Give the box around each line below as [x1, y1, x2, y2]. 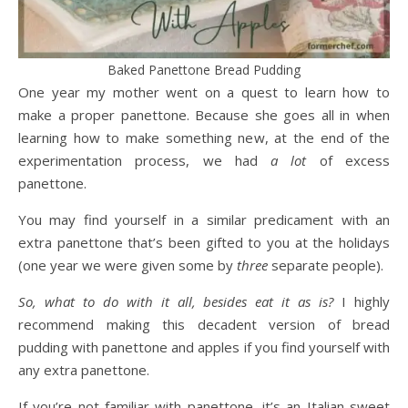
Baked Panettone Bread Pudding [107, 61, 301, 78]
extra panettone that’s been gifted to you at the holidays [18, 233, 390, 251]
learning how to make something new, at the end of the [18, 128, 390, 147]
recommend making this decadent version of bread [18, 315, 390, 333]
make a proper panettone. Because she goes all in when [18, 106, 390, 124]
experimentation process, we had [18, 151, 271, 169]
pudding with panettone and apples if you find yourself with [18, 338, 390, 356]
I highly [333, 292, 391, 311]
